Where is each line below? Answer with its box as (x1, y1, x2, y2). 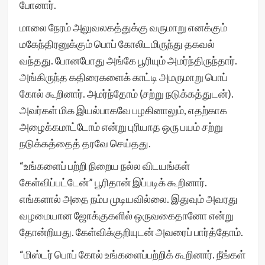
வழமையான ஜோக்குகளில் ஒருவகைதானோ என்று (19, 209, 234, 222)
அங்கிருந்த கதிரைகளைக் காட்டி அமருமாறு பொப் (19, 70, 228, 83)
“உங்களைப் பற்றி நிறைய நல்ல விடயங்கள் (19, 159, 190, 172)
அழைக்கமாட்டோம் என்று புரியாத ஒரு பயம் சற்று (19, 120, 223, 133)
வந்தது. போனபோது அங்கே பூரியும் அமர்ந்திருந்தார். (19, 54, 237, 67)
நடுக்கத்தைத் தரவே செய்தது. (19, 137, 153, 150)
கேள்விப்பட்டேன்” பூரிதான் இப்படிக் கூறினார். (19, 176, 207, 189)
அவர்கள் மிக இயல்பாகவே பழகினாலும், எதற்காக (19, 104, 227, 117)
